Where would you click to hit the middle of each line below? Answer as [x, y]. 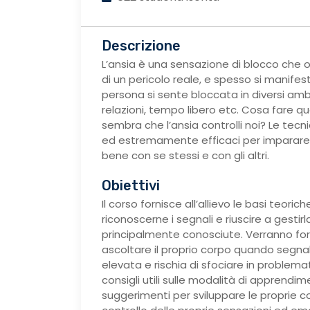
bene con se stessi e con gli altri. [185, 155]
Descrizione [141, 45]
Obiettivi [131, 185]
